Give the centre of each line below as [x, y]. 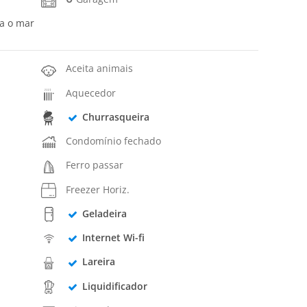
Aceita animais [100, 69]
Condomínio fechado [114, 141]
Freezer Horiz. [98, 189]
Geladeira [104, 213]
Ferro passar [95, 165]
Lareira [98, 262]
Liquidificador [114, 286]
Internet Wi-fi [113, 238]
